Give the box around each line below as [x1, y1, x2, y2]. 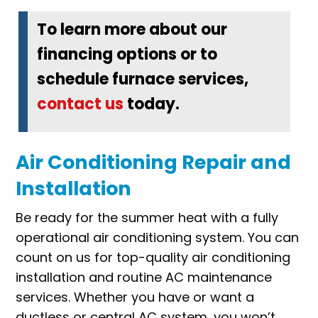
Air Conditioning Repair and [16, 148, 292, 175]
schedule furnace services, [36, 67, 248, 90]
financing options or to [36, 43, 217, 65]
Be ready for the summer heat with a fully [16, 208, 279, 226]
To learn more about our [36, 18, 227, 40]
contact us [36, 92, 124, 115]
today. [123, 92, 180, 115]
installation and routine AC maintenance [16, 268, 273, 286]
